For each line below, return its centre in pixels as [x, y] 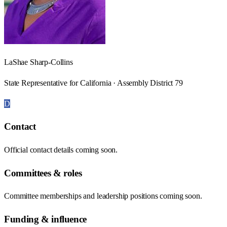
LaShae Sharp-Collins [39, 62]
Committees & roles [43, 173]
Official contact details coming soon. [61, 150]
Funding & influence [45, 219]
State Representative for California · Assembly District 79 [93, 83]
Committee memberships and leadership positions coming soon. [103, 196]
